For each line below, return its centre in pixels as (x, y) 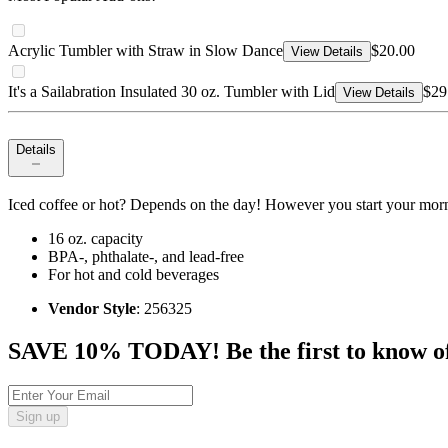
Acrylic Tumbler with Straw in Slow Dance (145, 51)
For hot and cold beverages (133, 275)
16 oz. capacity (95, 239)
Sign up (38, 417)
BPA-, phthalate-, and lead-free (146, 257)
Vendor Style (92, 309)
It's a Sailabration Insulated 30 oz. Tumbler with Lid (171, 92)
